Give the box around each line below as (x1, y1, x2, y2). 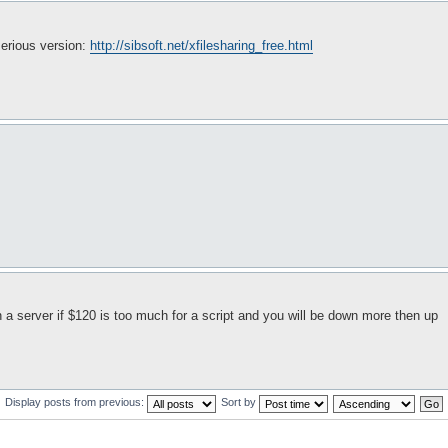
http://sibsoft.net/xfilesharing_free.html (90, 37, 313, 53)
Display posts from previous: (5, 396, 147, 409)
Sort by (221, 396, 259, 409)
